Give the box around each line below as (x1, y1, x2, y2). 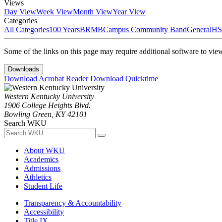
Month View (73, 7, 112, 16)
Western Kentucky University (4, 92, 94, 101)
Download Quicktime (90, 74, 158, 83)
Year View (112, 7, 146, 16)
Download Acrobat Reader (4, 74, 90, 83)
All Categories (4, 25, 49, 34)
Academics (24, 155, 58, 164)
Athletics (24, 172, 52, 181)
